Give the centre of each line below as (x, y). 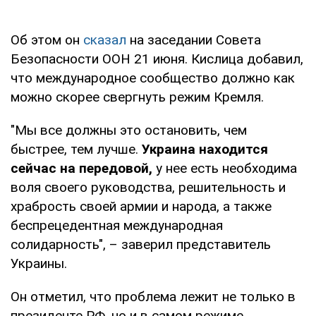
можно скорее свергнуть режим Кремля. (137, 97)
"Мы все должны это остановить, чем (129, 130)
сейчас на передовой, (81, 168)
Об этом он (47, 39)
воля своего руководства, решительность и (148, 187)
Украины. (39, 263)
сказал (105, 39)
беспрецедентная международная (117, 225)
